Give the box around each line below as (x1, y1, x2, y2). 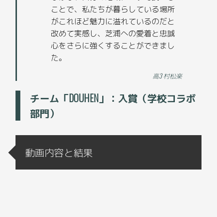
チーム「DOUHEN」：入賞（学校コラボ (30, 91, 196, 106)
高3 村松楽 (152, 71, 182, 81)
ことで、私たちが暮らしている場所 (51, 3, 175, 15)
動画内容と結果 (25, 145, 93, 160)
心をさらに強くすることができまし (51, 39, 175, 51)
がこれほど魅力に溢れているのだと (51, 15, 175, 27)
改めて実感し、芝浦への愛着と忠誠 (51, 27, 175, 39)
